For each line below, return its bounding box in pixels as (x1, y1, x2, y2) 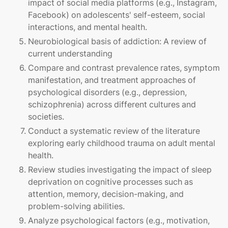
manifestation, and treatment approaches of (28, 75, 196, 85)
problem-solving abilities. (28, 201, 125, 212)
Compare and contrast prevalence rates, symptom (28, 63, 220, 73)
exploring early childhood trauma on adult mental (28, 138, 215, 149)
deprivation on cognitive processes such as (28, 177, 193, 187)
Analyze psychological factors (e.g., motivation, (28, 215, 210, 226)
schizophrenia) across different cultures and (28, 99, 196, 110)
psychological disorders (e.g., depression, (28, 87, 187, 98)
